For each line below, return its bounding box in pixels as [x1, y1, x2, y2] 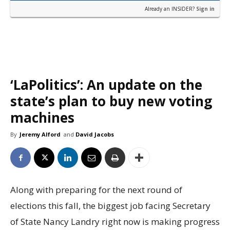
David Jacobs [75, 130, 114, 139]
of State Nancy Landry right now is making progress [10, 216, 220, 228]
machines [10, 108, 74, 127]
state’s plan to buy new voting [10, 92, 212, 111]
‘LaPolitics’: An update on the [10, 75, 202, 94]
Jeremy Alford [20, 130, 61, 139]
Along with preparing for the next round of [10, 184, 182, 196]
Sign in [196, 5, 215, 13]
